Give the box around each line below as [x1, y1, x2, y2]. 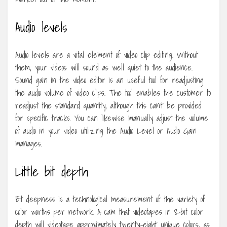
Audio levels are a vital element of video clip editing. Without [15, 48, 198, 61]
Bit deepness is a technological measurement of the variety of [15, 192, 205, 206]
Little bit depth [15, 160, 88, 182]
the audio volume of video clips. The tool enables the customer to [15, 86, 211, 99]
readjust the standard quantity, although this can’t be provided [15, 98, 202, 112]
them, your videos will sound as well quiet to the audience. [15, 60, 193, 74]
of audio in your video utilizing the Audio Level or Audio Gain [15, 124, 197, 137]
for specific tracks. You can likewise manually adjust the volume [15, 111, 208, 125]
